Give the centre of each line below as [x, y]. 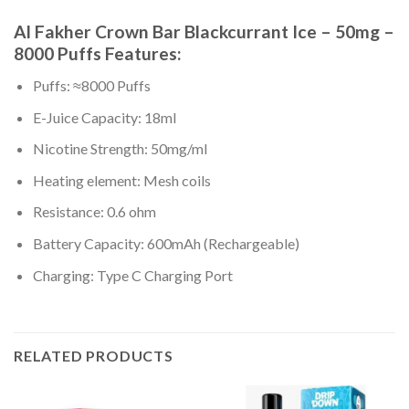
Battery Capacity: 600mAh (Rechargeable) [166, 244]
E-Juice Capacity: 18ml [104, 117]
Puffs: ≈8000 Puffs [91, 86]
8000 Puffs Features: [98, 54]
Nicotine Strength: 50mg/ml [120, 149]
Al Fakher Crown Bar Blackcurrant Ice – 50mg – [204, 32]
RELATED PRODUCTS [94, 356]
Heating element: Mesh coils [121, 180]
